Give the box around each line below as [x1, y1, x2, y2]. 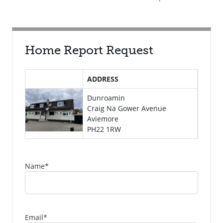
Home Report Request [25, 43, 153, 57]
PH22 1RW [87, 124, 121, 134]
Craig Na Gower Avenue [87, 104, 167, 113]
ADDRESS [87, 74, 119, 84]
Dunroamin [87, 93, 125, 103]
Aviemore [87, 114, 119, 123]
